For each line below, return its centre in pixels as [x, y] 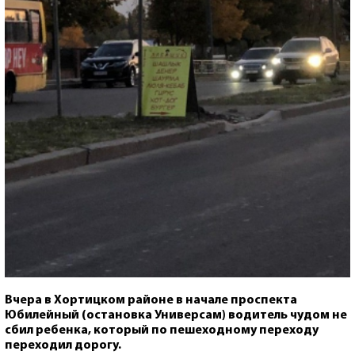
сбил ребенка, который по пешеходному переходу [162, 330]
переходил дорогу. [63, 345]
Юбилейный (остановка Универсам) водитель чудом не [176, 315]
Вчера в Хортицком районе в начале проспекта [151, 300]
